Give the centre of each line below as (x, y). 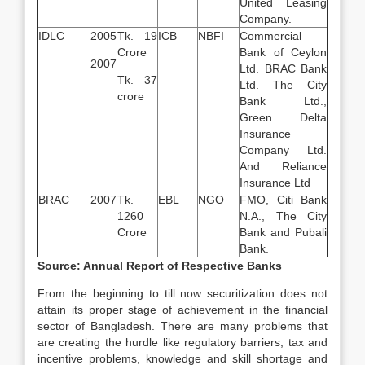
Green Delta (283, 117)
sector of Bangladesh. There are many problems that (182, 326)
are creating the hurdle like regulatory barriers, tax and (182, 342)
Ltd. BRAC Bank (283, 68)
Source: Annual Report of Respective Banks (160, 266)
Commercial (270, 36)
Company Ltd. (283, 150)
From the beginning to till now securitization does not (182, 293)
